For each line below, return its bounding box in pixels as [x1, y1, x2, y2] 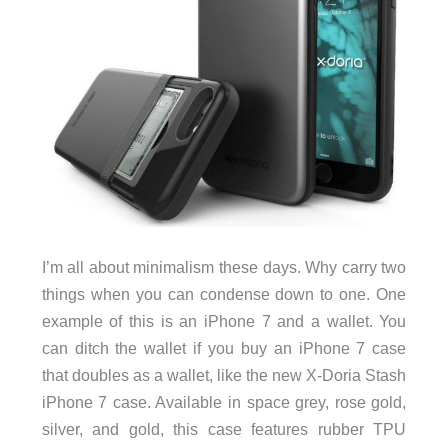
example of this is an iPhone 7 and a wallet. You [41, 311, 407, 330]
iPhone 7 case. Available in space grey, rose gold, [41, 392, 407, 411]
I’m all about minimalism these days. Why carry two [41, 257, 407, 276]
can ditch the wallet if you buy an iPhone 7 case [41, 338, 407, 357]
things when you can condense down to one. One [41, 284, 407, 303]
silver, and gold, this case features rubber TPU [41, 419, 407, 438]
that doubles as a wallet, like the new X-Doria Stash [41, 365, 407, 384]
